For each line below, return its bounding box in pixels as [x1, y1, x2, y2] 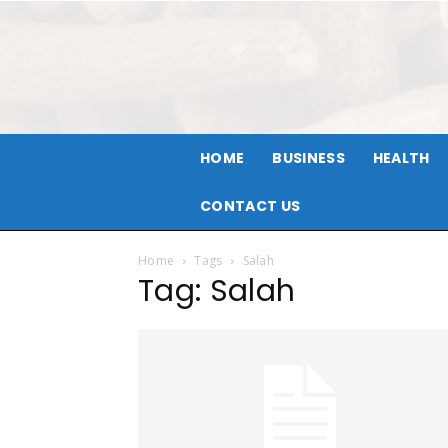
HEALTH [372, 148, 430, 168]
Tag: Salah [138, 270, 296, 312]
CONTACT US [200, 196, 301, 216]
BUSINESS [272, 148, 345, 168]
